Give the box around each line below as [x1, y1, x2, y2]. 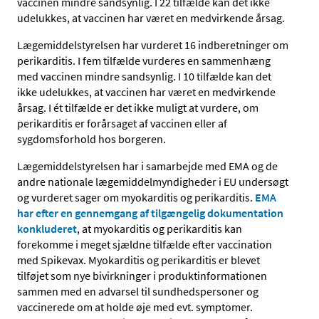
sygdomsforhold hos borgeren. [17, 132, 166, 147]
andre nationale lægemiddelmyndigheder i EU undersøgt [17, 174, 288, 189]
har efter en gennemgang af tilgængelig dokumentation [17, 206, 283, 221]
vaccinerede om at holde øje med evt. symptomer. [17, 300, 253, 315]
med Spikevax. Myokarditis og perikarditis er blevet [17, 253, 260, 268]
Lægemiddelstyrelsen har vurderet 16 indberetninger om [17, 38, 288, 53]
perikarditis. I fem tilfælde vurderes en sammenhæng [17, 53, 271, 68]
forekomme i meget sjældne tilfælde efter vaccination [17, 237, 272, 252]
